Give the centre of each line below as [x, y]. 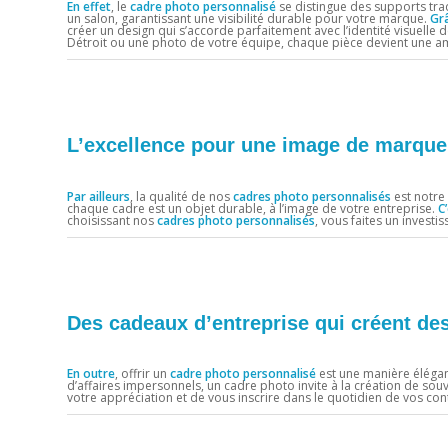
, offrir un [142, 374]
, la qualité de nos [181, 196]
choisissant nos [112, 220]
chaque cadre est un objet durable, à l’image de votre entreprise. [252, 208]
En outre [91, 374]
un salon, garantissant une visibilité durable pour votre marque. [248, 18]
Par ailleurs [98, 196]
